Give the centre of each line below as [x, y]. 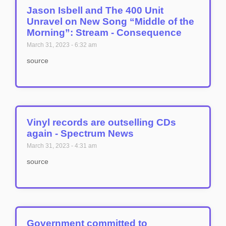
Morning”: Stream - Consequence [104, 33]
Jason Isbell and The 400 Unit [95, 10]
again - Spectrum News [80, 133]
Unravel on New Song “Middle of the [110, 21]
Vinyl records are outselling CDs [101, 122]
